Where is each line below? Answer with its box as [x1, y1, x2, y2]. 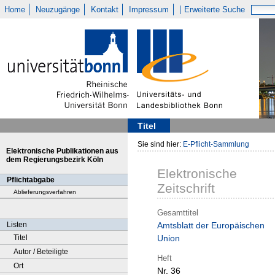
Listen [7, 220, 27, 229]
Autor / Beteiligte [14, 247, 68, 256]
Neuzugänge [36, 5, 80, 14]
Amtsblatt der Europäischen [157, 220, 265, 231]
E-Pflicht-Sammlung [183, 140, 249, 149]
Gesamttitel [157, 207, 198, 217]
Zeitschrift [157, 181, 215, 196]
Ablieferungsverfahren [14, 188, 76, 195]
